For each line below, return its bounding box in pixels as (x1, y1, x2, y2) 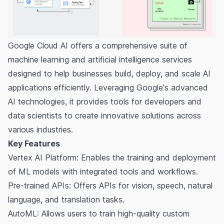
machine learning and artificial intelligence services (8, 54, 192, 64)
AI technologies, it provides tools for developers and (8, 96, 201, 106)
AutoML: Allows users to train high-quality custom (8, 208, 189, 218)
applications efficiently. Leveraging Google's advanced (8, 82, 208, 92)
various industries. (8, 124, 73, 134)
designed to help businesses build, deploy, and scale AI (8, 68, 210, 78)
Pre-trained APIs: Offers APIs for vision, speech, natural (8, 180, 212, 190)
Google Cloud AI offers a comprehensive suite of (8, 40, 187, 50)
